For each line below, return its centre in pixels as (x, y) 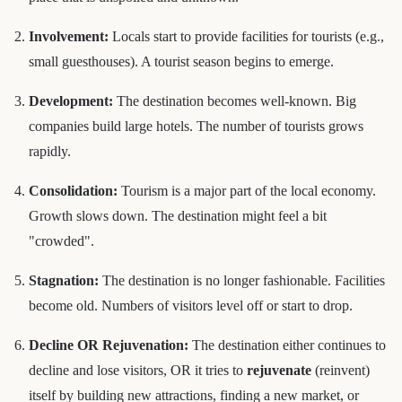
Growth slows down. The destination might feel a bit (178, 215)
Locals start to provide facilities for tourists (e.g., (246, 36)
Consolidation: (73, 190)
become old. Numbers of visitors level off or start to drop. (191, 305)
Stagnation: (64, 280)
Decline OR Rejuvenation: (109, 345)
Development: (71, 100)
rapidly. (50, 151)
